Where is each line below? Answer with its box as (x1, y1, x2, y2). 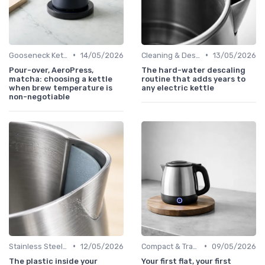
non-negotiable (9, 92, 70, 101)
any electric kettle (141, 83, 214, 92)
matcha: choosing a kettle (9, 74, 112, 83)
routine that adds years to (141, 74, 245, 83)
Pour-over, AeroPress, (9, 65, 93, 75)
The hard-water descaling (141, 65, 245, 75)
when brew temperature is (9, 83, 112, 92)
